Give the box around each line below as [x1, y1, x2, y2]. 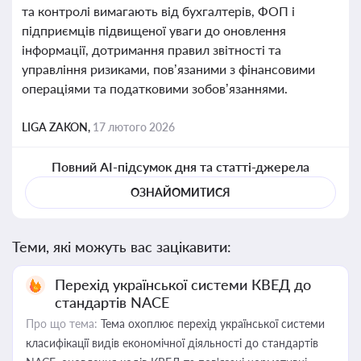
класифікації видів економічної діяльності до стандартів [26, 336, 318, 350]
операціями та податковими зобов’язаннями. [22, 81, 288, 96]
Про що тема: [26, 317, 98, 330]
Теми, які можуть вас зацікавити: [12, 238, 231, 255]
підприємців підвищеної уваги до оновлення [22, 23, 286, 38]
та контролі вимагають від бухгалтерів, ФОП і [22, 3, 295, 19]
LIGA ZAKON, [22, 120, 93, 134]
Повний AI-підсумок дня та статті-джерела [51, 159, 310, 174]
